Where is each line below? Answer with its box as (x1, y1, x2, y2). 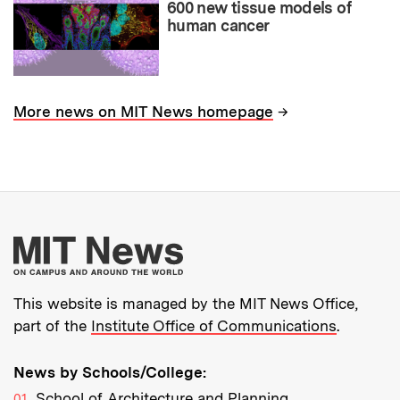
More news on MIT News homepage (13, 103, 273, 121)
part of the (13, 316, 91, 335)
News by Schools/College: (13, 362, 206, 381)
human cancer (167, 15, 270, 35)
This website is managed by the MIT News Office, (13, 294, 358, 312)
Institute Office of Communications (91, 316, 337, 335)
